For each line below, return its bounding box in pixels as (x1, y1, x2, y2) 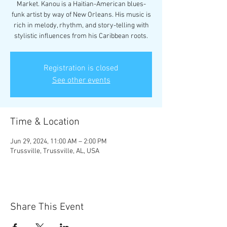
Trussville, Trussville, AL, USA (10, 147, 99, 156)
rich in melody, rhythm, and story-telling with (13, 21, 149, 30)
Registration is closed (44, 63, 119, 73)
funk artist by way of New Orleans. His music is (11, 11, 151, 19)
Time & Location (10, 116, 80, 128)
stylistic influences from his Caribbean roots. (14, 32, 148, 41)
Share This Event (10, 201, 84, 213)
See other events (52, 75, 110, 86)
